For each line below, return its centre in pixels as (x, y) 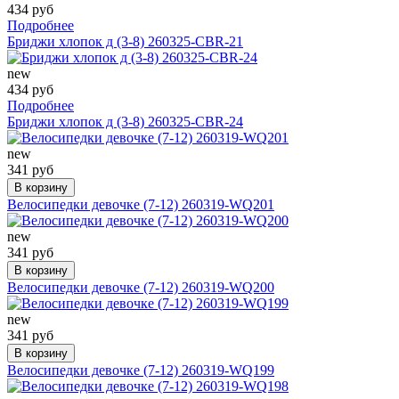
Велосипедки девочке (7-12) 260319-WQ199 (141, 370)
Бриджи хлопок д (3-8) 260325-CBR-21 (125, 41)
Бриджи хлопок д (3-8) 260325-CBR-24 (125, 121)
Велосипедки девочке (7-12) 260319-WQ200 (141, 287)
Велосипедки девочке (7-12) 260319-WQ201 (141, 204)
